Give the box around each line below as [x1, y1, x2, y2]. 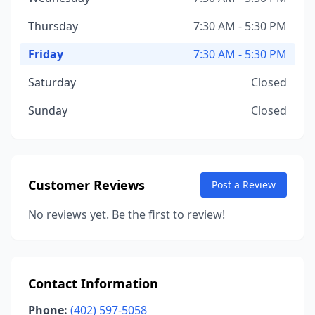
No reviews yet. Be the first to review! [28, 207, 225, 222]
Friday [28, 46, 63, 62]
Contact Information [28, 275, 158, 292]
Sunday [28, 103, 67, 118]
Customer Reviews [28, 176, 145, 193]
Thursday [28, 18, 78, 34]
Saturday [28, 75, 76, 90]
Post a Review [212, 178, 276, 191]
